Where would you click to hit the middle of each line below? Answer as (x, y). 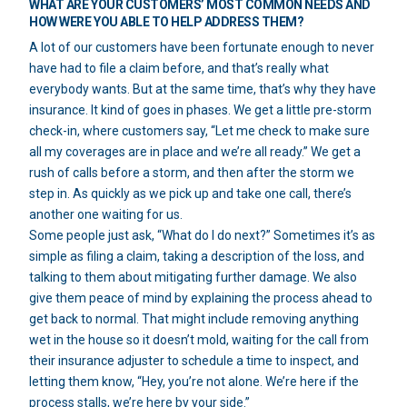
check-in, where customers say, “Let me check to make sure (200, 130)
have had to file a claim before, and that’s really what (179, 68)
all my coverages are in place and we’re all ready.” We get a (195, 151)
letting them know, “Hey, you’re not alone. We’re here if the (194, 381)
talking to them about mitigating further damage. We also (194, 277)
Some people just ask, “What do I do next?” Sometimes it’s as (203, 235)
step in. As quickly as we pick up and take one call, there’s (191, 193)
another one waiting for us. (106, 214)
